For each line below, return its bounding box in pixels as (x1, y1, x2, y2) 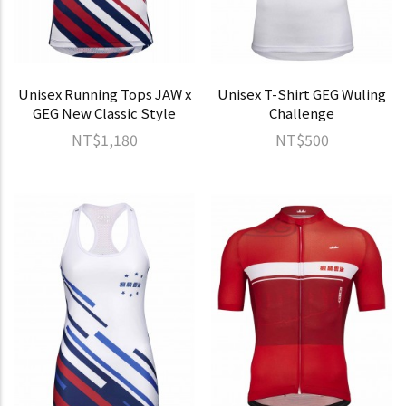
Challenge (269, 102, 334, 122)
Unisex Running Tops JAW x (17, 83, 191, 103)
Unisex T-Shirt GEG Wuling (217, 83, 386, 103)
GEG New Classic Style (33, 102, 176, 122)
